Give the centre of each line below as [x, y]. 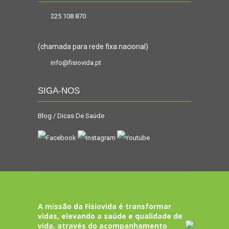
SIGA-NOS [59, 91]
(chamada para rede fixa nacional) [93, 47]
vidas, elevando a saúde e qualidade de [110, 216]
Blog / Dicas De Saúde [71, 116]
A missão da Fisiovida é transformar [105, 206]
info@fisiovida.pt [76, 63]
